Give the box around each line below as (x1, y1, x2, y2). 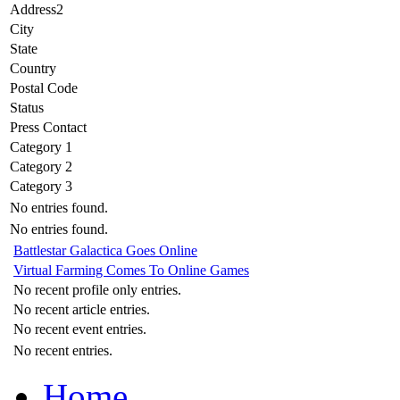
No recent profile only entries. (13, 282, 181, 298)
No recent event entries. (13, 321, 146, 337)
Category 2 (10, 159, 72, 175)
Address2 (10, 2, 63, 18)
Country (10, 61, 56, 77)
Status (10, 100, 44, 116)
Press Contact (10, 120, 87, 136)
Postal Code (10, 80, 78, 96)
